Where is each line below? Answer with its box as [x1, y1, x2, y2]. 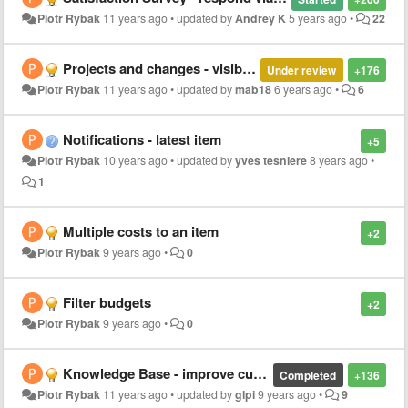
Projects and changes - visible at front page [63, 58, 242, 78]
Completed [280, 367, 337, 383]
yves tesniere [235, 152, 308, 168]
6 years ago [274, 81, 333, 97]
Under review [267, 62, 337, 78]
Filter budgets [63, 292, 151, 312]
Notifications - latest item [63, 129, 221, 149]
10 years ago [103, 152, 168, 168]
